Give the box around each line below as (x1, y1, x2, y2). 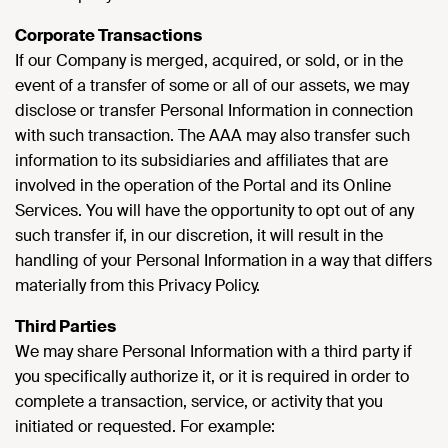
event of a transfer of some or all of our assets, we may (15, 75, 409, 96)
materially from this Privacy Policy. (15, 275, 260, 296)
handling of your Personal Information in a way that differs (15, 250, 432, 271)
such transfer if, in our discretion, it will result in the (15, 225, 383, 246)
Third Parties (15, 316, 116, 337)
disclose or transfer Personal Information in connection (15, 100, 413, 121)
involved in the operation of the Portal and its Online (15, 175, 391, 196)
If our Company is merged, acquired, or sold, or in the (15, 50, 403, 71)
